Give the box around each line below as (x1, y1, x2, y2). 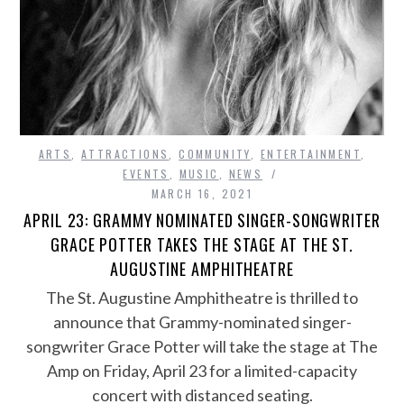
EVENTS (123, 166, 170, 182)
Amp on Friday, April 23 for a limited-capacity (47, 361, 357, 381)
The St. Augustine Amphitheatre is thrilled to (46, 288, 358, 308)
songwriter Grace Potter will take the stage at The (26, 336, 378, 357)
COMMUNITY (179, 146, 251, 162)
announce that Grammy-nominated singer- (52, 312, 352, 333)
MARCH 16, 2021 (151, 186, 253, 202)
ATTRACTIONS (81, 146, 170, 162)
